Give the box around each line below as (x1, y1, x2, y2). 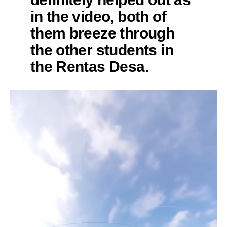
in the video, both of (30, 8, 166, 25)
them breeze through (30, 24, 175, 42)
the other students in (30, 41, 173, 59)
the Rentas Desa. (30, 58, 148, 75)
